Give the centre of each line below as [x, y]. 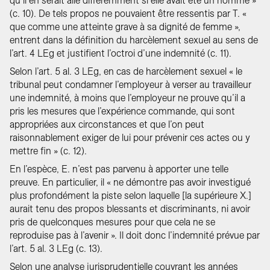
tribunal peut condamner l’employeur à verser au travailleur [130, 85]
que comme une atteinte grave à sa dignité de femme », [125, 27]
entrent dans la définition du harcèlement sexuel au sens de [134, 40]
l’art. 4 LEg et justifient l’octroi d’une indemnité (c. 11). [121, 53]
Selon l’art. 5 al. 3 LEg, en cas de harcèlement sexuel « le [126, 71]
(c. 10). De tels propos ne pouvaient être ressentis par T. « [128, 14]
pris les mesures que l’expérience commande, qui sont [122, 111]
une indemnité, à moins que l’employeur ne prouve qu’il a [127, 98]
